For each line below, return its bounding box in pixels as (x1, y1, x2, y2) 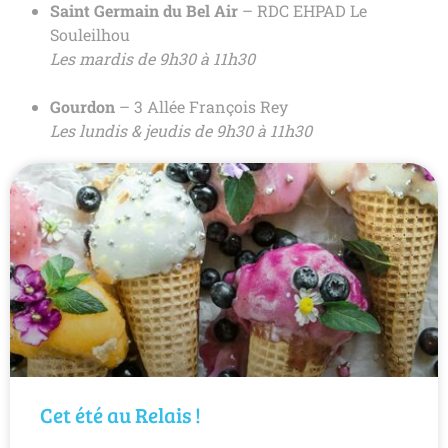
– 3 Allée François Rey (115, 95, 288, 117)
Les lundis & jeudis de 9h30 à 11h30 (50, 119, 312, 141)
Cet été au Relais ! (40, 399, 201, 429)
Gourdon (50, 95, 115, 117)
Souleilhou (50, 23, 130, 45)
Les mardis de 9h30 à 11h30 (50, 47, 255, 69)
